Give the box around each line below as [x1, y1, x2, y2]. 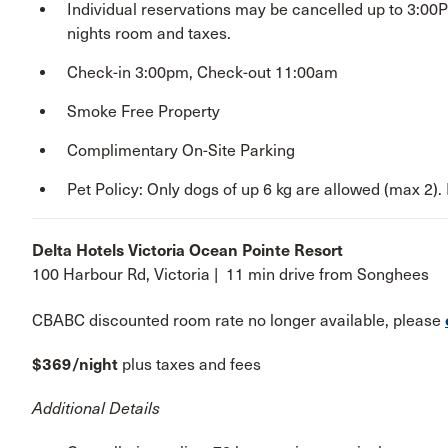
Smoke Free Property [67, 102, 220, 122]
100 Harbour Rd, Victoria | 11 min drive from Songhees [32, 265, 429, 285]
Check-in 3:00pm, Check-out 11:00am [67, 63, 338, 83]
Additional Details [32, 399, 164, 419]
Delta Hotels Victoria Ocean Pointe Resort [32, 241, 343, 261]
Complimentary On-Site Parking [67, 141, 295, 161]
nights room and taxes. [67, 24, 231, 44]
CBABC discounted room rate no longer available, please [32, 311, 445, 331]
